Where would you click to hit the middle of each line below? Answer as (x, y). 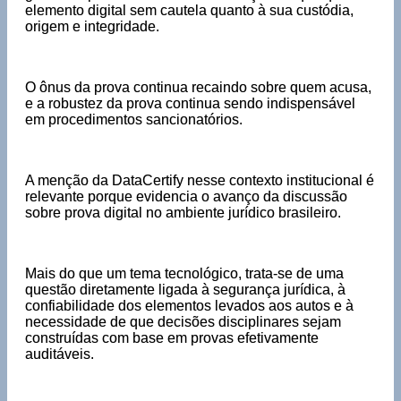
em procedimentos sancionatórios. (134, 119)
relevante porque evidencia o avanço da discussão (186, 196)
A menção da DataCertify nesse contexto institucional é (200, 180)
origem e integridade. (94, 26)
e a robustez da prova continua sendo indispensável (190, 103)
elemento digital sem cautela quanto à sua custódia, (189, 10)
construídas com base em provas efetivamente (172, 337)
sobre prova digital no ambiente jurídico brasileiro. (183, 212)
